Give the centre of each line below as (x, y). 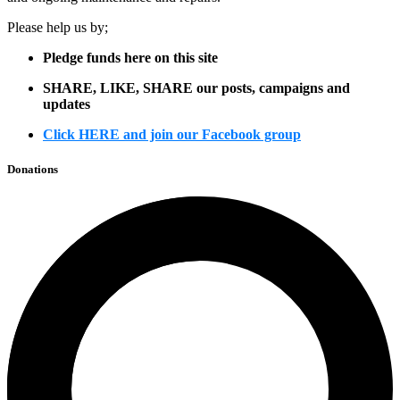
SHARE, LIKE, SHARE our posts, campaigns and (196, 88)
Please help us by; (58, 28)
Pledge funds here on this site (130, 58)
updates (67, 104)
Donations (33, 170)
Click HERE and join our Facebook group (172, 135)
